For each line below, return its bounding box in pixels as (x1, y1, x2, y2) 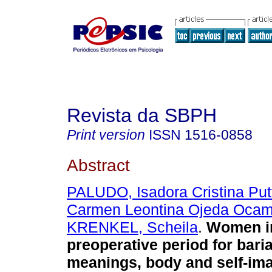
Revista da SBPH (67, 104, 217, 126)
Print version (67, 127, 145, 143)
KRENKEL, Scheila (67, 219, 198, 236)
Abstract (67, 155, 130, 175)
